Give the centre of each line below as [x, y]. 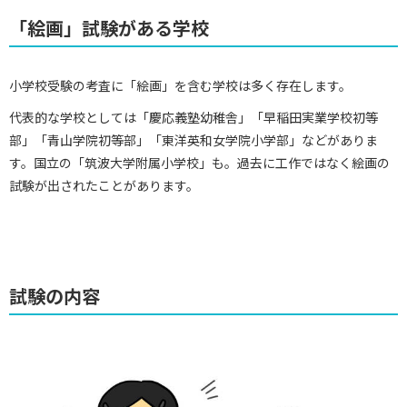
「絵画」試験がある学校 [109, 28]
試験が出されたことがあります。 [104, 185]
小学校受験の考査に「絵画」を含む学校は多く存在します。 [180, 85]
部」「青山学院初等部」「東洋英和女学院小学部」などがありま [194, 140]
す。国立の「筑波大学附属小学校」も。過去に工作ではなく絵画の [199, 163]
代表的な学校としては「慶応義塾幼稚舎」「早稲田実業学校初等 [194, 117]
